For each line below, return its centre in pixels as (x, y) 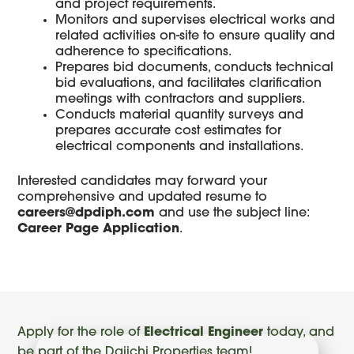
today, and (299, 332)
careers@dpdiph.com (87, 214)
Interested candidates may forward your (143, 182)
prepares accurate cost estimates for (169, 132)
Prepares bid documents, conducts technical (195, 68)
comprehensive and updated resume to (143, 198)
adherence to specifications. (144, 53)
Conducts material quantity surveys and (180, 116)
